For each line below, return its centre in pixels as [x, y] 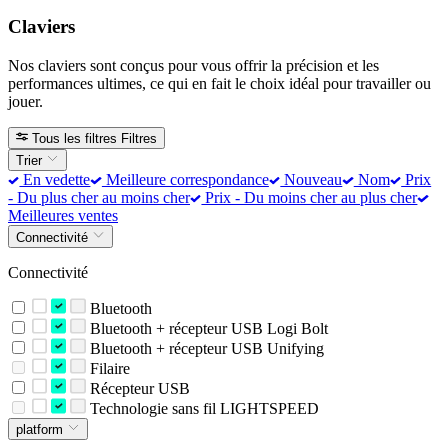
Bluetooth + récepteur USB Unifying [204, 348]
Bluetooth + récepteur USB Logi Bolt [206, 328]
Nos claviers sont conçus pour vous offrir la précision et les [193, 65]
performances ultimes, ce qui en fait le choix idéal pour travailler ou [219, 83]
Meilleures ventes [63, 216]
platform [41, 429]
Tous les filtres [75, 138]
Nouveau [311, 180]
